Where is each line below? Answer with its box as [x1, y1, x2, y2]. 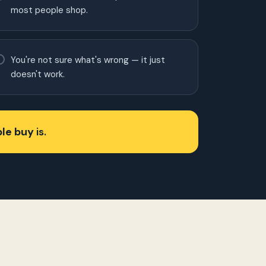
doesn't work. [11, 68, 65, 80]
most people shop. [11, 4, 88, 16]
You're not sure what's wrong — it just [11, 54, 166, 66]
